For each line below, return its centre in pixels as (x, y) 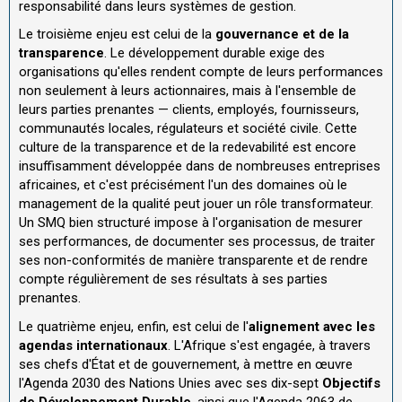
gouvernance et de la (282, 35)
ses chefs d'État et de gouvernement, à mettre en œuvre (186, 364)
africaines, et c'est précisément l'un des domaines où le (183, 185)
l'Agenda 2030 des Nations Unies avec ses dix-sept (170, 383)
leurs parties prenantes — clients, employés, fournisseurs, (189, 110)
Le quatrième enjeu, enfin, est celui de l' (134, 326)
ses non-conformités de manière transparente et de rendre (193, 261)
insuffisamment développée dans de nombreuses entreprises (200, 166)
